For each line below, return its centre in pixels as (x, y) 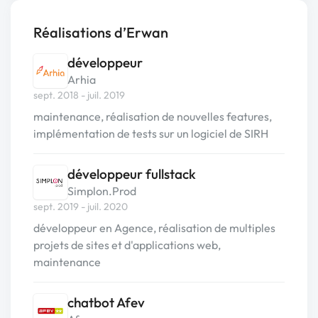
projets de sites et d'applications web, (127, 245)
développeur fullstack (132, 174)
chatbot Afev (106, 302)
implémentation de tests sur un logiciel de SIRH (151, 133)
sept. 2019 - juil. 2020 (81, 207)
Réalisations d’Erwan (101, 32)
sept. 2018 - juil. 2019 (79, 95)
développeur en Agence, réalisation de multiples (154, 228)
